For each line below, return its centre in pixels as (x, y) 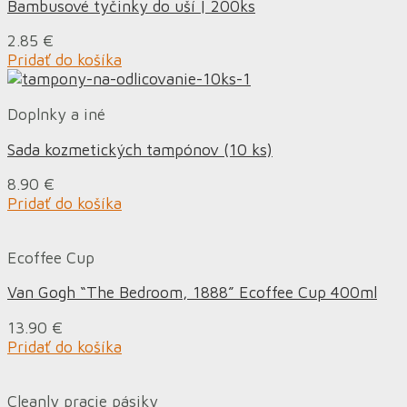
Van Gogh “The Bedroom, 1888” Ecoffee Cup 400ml (192, 293)
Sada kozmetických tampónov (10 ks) (140, 149)
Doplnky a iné (56, 114)
